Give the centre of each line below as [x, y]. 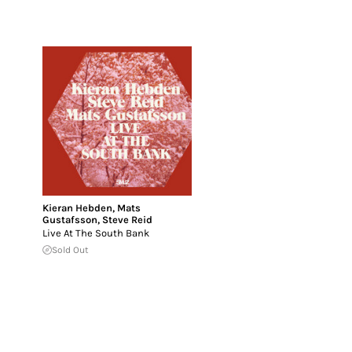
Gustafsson [70, 219]
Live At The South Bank [96, 233]
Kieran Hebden [77, 207]
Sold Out [70, 249]
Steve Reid [127, 219]
